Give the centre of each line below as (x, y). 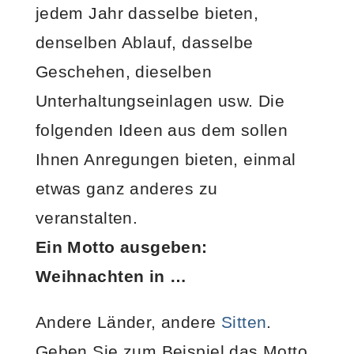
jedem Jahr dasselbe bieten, (147, 13)
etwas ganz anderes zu (126, 188)
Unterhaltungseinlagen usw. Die (160, 100)
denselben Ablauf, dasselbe (144, 42)
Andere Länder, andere (128, 322)
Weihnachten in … (111, 276)
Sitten (244, 322)
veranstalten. (87, 217)
